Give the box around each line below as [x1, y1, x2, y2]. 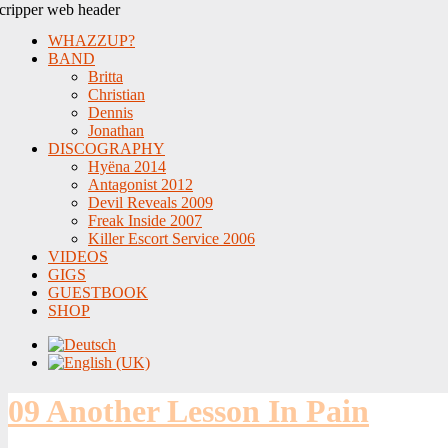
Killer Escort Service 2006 [88, 230, 255, 247]
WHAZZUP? [48, 32, 135, 49]
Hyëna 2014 [88, 158, 166, 175]
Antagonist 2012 [88, 176, 193, 193]
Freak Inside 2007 [88, 212, 202, 229]
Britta [88, 68, 123, 85]
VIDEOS [48, 248, 108, 265]
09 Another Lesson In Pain [8, 393, 369, 430]
